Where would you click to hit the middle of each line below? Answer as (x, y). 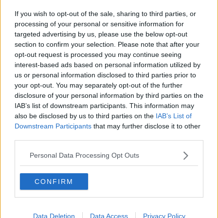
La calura (20, 48)
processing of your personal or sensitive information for (99, 24)
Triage (15, 155)
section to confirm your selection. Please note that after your (107, 44)
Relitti (14, 175)
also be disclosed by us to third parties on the (85, 116)
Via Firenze (23, 78)
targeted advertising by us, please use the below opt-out (101, 34)
